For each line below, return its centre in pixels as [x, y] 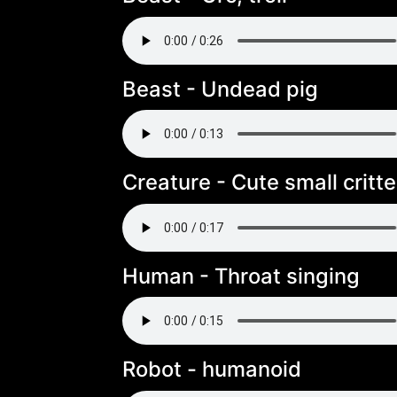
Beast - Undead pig [220, 89]
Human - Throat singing [241, 276]
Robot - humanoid [212, 370]
